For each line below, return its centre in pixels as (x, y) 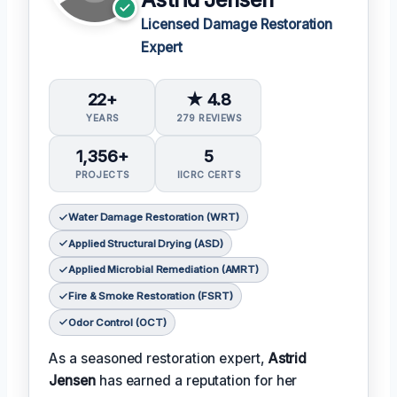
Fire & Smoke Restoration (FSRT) (150, 296)
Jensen (72, 381)
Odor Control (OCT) (117, 322)
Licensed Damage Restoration (237, 24)
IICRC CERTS (209, 175)
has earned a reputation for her (196, 381)
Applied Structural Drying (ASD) (145, 243)
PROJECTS (102, 175)
